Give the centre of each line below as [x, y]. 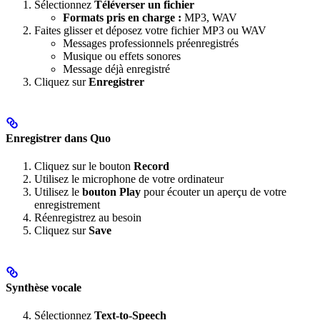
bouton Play [111, 192]
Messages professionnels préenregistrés [151, 43]
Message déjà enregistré [116, 69]
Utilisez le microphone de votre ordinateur [129, 179]
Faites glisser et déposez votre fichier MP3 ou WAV [150, 30]
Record [151, 166]
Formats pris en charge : [122, 17]
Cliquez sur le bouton [84, 166]
